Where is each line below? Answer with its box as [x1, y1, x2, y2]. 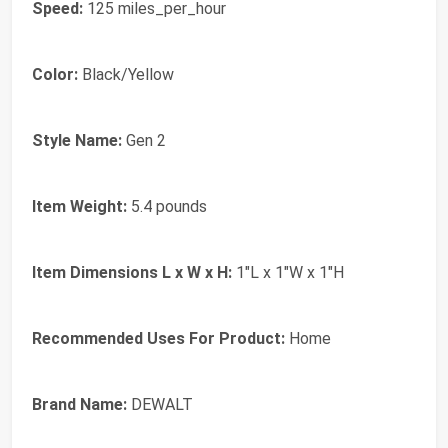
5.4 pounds [127, 197, 207, 217]
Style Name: [32, 131, 122, 151]
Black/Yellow [78, 65, 174, 85]
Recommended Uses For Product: [32, 329, 285, 349]
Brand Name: [32, 395, 127, 415]
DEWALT [127, 395, 193, 415]
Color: [32, 65, 78, 85]
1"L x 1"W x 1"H [232, 263, 344, 283]
